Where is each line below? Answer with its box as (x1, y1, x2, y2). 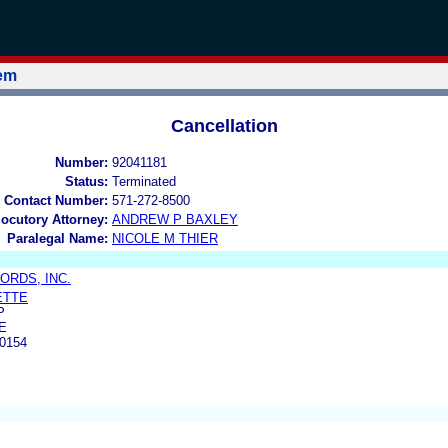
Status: (65, 173, 108, 189)
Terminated (112, 173, 176, 189)
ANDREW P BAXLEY (112, 211, 238, 227)
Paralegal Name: (7, 230, 108, 246)
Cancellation (170, 115, 278, 136)
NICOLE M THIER (112, 230, 218, 246)
